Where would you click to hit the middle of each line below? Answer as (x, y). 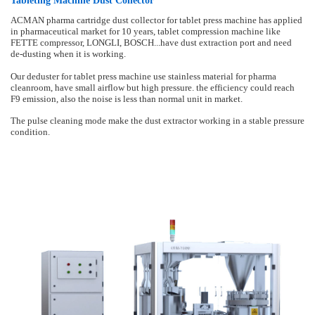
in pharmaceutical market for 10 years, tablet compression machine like (146, 32)
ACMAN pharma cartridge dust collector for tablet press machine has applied (156, 21)
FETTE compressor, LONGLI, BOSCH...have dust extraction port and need (151, 43)
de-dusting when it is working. (68, 54)
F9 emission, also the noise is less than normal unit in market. (127, 99)
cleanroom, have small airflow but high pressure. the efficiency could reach (153, 88)
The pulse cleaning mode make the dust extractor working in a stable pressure (157, 121)
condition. (30, 133)
